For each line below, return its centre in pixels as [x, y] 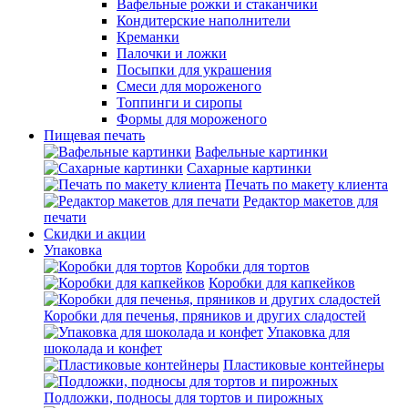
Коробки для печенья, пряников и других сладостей [205, 316]
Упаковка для [308, 332]
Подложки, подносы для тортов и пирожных [184, 398]
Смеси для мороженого [189, 86]
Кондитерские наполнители [204, 20]
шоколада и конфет [103, 348]
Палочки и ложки [172, 53]
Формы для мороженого [192, 119]
